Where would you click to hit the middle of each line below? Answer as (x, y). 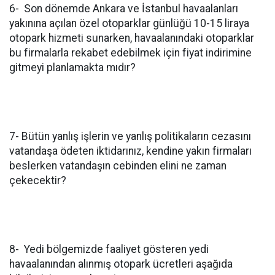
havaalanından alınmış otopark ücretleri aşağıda (121, 264)
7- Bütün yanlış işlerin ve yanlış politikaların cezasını (130, 136)
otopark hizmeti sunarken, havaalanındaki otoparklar (132, 38)
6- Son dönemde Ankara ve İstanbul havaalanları (124, 9)
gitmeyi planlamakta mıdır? (72, 68)
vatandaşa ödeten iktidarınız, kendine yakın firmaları (130, 151)
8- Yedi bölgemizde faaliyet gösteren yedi (109, 249)
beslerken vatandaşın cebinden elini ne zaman (118, 166)
